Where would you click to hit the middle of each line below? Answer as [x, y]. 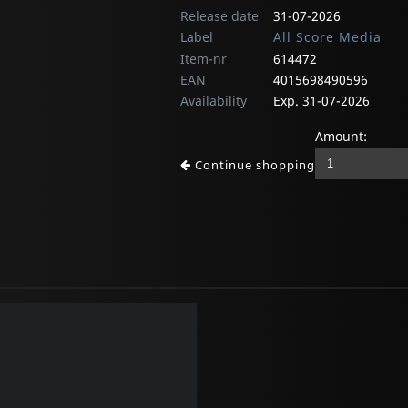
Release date [219, 16]
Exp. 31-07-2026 [321, 101]
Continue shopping [253, 165]
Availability [214, 101]
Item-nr [204, 59]
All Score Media [327, 37]
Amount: [341, 137]
